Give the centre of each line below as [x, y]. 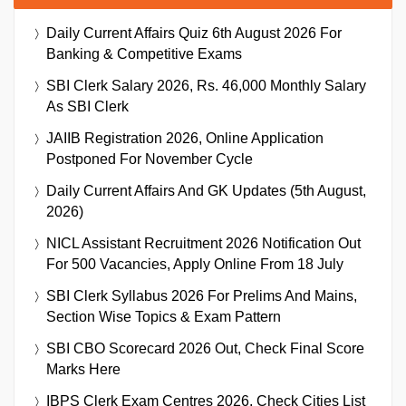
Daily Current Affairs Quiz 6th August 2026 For [194, 33]
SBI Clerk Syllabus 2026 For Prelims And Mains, [202, 295]
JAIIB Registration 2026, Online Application [185, 138]
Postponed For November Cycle [150, 159]
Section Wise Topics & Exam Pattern [164, 316]
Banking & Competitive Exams [144, 53]
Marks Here [83, 369]
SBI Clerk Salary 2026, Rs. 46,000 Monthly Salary [206, 85]
